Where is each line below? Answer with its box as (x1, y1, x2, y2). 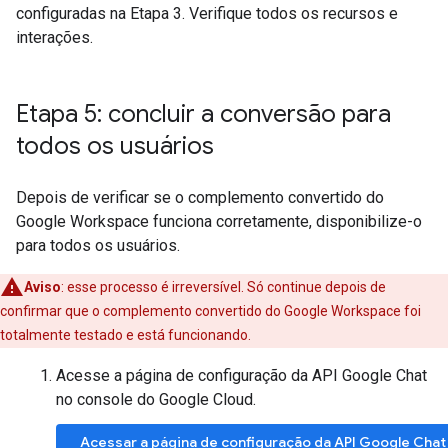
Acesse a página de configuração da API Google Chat (56, 366, 427, 385)
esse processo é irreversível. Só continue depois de (64, 279, 386, 295)
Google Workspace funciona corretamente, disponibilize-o (16, 212, 422, 231)
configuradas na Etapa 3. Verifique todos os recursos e (16, 4, 398, 23)
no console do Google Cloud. (56, 390, 256, 409)
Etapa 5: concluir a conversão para (16, 99, 391, 129)
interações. (16, 28, 93, 47)
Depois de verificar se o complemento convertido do (16, 188, 384, 207)
